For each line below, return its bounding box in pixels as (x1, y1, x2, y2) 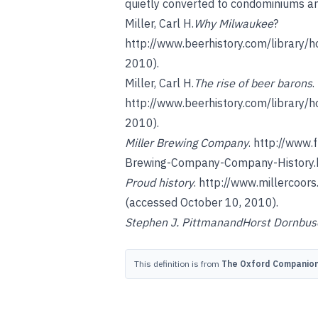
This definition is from (134, 258, 221, 269)
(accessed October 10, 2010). (125, 195, 278, 209)
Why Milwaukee (194, 16, 273, 31)
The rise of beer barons (194, 76, 312, 90)
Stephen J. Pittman (125, 215, 223, 229)
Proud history (125, 175, 194, 190)
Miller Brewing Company (125, 136, 248, 150)
